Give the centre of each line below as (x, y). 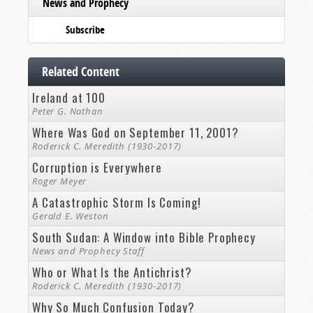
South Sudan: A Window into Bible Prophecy (144, 237)
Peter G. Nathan (68, 111)
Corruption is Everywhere (97, 167)
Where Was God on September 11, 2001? (136, 132)
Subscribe (85, 30)
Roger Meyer (60, 181)
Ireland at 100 (69, 97)
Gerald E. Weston (71, 216)
